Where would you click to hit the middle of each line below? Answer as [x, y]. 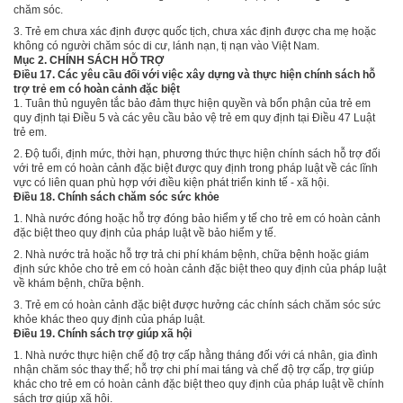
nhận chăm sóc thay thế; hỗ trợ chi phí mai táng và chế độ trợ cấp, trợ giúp [194, 369]
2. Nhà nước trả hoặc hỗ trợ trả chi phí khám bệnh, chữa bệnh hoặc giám [191, 254]
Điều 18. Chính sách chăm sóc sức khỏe [116, 197]
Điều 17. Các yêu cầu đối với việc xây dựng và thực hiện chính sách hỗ [194, 74]
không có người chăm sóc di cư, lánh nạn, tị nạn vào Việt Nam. [166, 45]
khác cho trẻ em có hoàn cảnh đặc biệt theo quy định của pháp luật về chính [199, 384]
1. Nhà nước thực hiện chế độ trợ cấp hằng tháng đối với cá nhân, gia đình [196, 355]
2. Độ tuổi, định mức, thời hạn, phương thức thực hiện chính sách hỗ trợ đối [197, 153]
